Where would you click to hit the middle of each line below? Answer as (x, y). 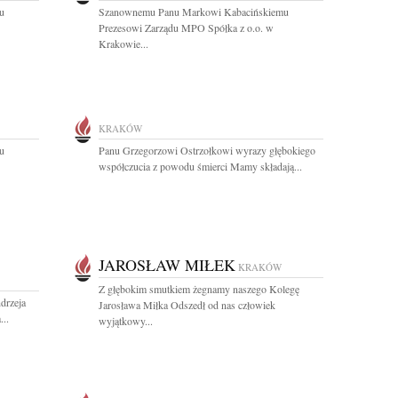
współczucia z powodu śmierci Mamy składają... (200, 166)
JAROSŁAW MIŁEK (167, 265)
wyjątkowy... (126, 321)
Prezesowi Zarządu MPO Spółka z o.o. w (186, 28)
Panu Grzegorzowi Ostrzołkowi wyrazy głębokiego (207, 150)
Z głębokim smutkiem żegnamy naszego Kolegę (199, 289)
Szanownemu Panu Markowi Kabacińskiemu (194, 12)
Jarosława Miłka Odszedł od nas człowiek (187, 305)
